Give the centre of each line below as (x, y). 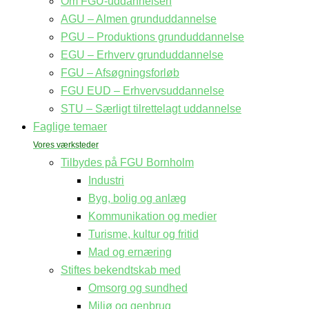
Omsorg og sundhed (138, 288)
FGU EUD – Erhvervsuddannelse (142, 91)
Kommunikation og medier (152, 216)
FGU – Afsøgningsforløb (120, 73)
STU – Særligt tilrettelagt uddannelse (151, 109)
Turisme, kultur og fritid (143, 234)
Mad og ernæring (130, 252)
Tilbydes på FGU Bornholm (127, 162)
